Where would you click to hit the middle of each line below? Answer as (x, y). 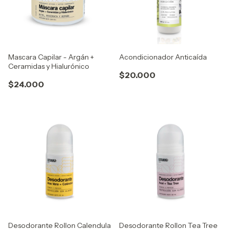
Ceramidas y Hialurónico (49, 66)
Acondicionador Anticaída (163, 57)
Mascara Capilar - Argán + (51, 57)
